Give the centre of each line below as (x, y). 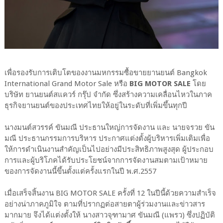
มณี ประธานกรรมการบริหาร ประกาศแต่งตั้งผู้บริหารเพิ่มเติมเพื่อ (107, 139)
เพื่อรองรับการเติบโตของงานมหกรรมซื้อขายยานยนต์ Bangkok (106, 73)
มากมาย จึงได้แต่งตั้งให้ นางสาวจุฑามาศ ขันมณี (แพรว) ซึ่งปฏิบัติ (110, 215)
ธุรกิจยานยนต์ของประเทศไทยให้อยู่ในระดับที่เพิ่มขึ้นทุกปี (97, 106)
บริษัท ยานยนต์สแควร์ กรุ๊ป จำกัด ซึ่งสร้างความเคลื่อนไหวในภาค (108, 95)
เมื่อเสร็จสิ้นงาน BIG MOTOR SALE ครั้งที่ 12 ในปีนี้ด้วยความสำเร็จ (110, 193)
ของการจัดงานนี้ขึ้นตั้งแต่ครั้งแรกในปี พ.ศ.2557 (80, 171)
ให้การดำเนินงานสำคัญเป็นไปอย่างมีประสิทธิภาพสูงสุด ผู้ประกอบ (109, 150)
